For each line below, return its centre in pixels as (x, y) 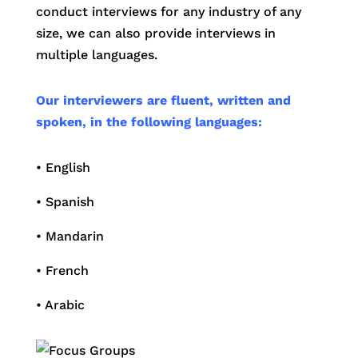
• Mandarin (70, 236)
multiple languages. (96, 54)
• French (62, 270)
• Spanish (65, 201)
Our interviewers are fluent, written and (163, 100)
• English (63, 167)
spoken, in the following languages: (149, 121)
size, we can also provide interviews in (155, 33)
